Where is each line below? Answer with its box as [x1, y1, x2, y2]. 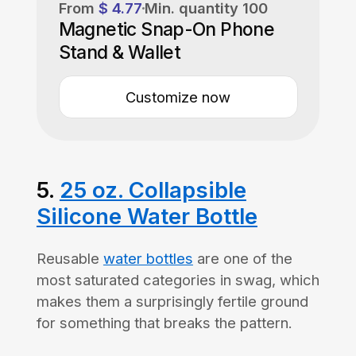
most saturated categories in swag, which [36, 270, 319, 288]
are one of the [192, 249, 292, 267]
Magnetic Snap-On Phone [58, 17, 275, 41]
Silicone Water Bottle [36, 202, 257, 230]
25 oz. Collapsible [59, 176, 246, 203]
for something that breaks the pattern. [36, 313, 292, 331]
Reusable [36, 249, 103, 267]
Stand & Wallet [58, 41, 181, 64]
